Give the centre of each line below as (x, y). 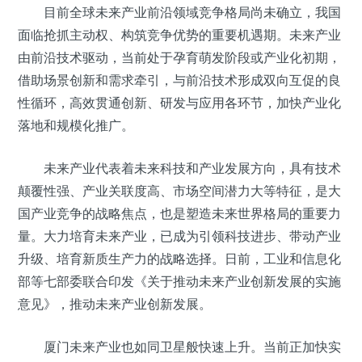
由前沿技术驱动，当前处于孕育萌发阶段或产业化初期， (179, 57)
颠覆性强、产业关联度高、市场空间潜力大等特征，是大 (179, 191)
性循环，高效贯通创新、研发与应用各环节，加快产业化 (179, 103)
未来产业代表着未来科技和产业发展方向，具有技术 (192, 168)
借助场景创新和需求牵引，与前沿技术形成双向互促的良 (179, 80)
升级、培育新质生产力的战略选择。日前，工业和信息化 (179, 259)
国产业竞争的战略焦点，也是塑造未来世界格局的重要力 (179, 213)
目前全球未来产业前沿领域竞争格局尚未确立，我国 (192, 12)
